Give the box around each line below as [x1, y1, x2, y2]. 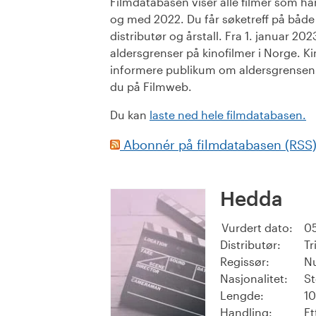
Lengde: [220, 288, 264, 303]
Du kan [110, 108, 150, 122]
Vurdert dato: [221, 221, 293, 235]
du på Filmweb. [110, 80, 192, 94]
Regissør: [220, 255, 269, 269]
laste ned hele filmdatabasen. [150, 108, 306, 122]
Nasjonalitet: [220, 272, 288, 286]
